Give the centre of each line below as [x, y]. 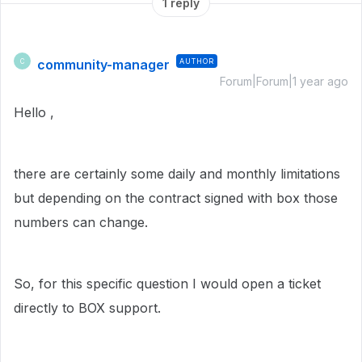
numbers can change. [81, 222]
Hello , [34, 112]
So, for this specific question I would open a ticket [167, 284]
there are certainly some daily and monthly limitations [177, 174]
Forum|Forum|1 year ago [284, 81]
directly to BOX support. [87, 308]
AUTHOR [197, 61]
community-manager [103, 65]
